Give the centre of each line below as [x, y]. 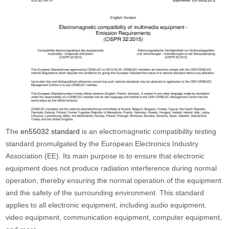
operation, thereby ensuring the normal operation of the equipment [114, 181]
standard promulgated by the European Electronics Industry [102, 144]
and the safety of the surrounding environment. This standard [105, 193]
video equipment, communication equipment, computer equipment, [114, 217]
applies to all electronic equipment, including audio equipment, [106, 205]
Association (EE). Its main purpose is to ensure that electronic [105, 156]
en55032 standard [50, 132]
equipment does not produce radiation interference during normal [111, 168]
